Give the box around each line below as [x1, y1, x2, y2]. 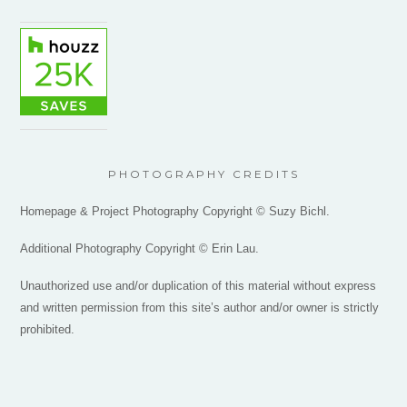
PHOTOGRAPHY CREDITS [107, 168, 300, 182]
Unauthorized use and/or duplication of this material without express [20, 279, 377, 293]
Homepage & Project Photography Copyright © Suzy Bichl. [20, 204, 331, 219]
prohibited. [20, 323, 75, 337]
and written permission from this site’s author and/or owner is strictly [20, 301, 380, 315]
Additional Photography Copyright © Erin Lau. [20, 242, 260, 256]
